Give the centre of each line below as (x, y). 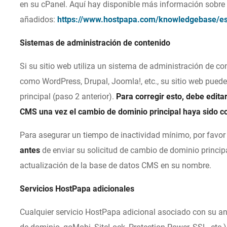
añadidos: (39, 20)
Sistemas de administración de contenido (95, 43)
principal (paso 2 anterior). (68, 97)
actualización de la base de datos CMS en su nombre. (116, 166)
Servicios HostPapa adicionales (77, 189)
